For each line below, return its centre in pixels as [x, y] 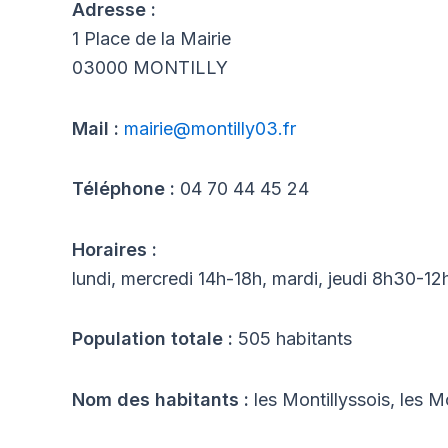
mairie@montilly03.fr [210, 128]
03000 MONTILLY [150, 68]
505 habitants [295, 339]
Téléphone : [126, 189]
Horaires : [114, 249]
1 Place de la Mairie [151, 39]
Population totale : [155, 339]
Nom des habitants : [163, 399]
